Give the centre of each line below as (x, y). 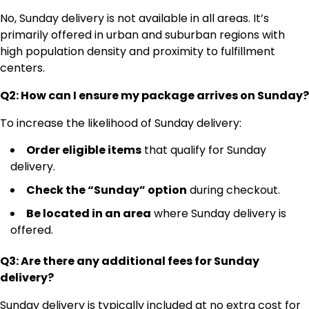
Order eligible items (84, 150)
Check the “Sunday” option (107, 190)
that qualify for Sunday (204, 150)
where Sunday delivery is (219, 214)
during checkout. (233, 190)
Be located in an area (89, 214)
